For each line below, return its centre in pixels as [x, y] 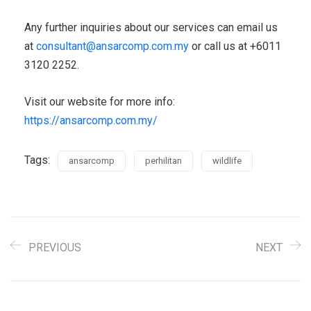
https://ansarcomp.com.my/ [91, 120]
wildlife [227, 160]
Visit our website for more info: [100, 101]
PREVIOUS [55, 247]
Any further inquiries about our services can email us [151, 27]
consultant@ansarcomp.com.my [112, 46]
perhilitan [163, 160]
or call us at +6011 [235, 46]
